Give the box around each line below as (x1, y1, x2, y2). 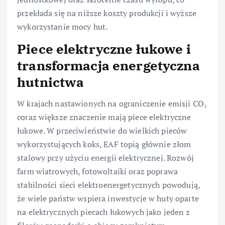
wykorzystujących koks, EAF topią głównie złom (17, 138, 191, 150)
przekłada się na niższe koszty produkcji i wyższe (17, 8, 196, 19)
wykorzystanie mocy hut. (17, 21, 108, 33)
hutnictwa (17, 73, 84, 91)
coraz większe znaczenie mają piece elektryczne (17, 111, 191, 123)
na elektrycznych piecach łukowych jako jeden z (17, 206, 190, 217)
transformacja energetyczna (17, 57, 200, 74)
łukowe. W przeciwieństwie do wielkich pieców (17, 125, 187, 136)
